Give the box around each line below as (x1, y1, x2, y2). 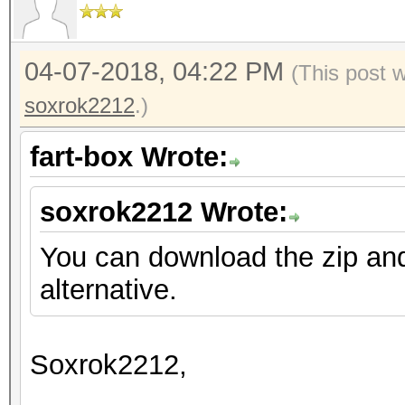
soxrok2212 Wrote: (40, 196, 287, 228)
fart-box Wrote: (30, 141, 228, 173)
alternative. (40, 274, 177, 306)
